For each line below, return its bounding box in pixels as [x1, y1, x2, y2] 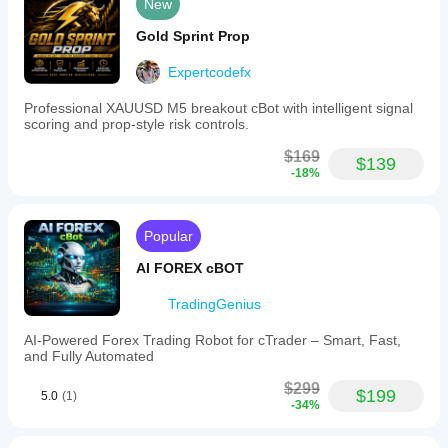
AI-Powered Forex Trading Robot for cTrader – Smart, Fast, [24, 332, 401, 348]
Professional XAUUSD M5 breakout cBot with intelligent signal [24, 100, 413, 116]
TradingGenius [168, 296, 261, 312]
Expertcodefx [168, 64, 251, 80]
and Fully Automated [24, 348, 154, 364]
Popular [144, 228, 193, 244]
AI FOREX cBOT [136, 260, 244, 276]
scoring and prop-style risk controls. [24, 116, 249, 132]
